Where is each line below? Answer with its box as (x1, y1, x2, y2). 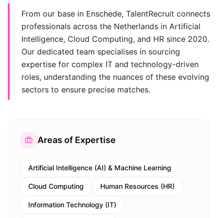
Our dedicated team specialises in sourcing (21, 47, 180, 56)
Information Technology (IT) (28, 200, 116, 209)
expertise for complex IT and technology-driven (21, 59, 199, 69)
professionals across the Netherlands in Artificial (21, 21, 200, 31)
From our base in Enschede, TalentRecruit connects (21, 9, 210, 18)
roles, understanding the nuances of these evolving (21, 72, 209, 82)
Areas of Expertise (37, 135, 116, 145)
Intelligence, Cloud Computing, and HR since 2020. (21, 34, 209, 44)
